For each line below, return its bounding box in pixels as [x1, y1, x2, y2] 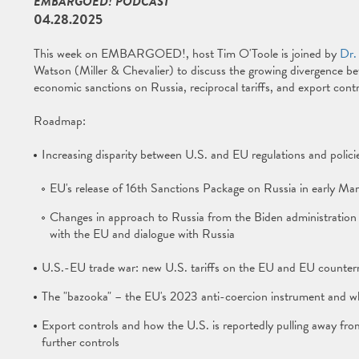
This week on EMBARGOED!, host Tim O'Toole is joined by [33, 44, 340, 63]
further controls [41, 333, 119, 352]
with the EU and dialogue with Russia [49, 224, 235, 244]
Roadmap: [33, 111, 86, 131]
